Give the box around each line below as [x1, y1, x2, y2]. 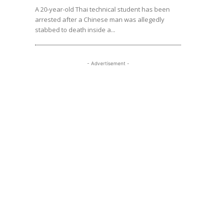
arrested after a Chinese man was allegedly [35, 15, 164, 24]
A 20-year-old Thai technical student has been [35, 5, 170, 14]
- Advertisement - [87, 60, 129, 67]
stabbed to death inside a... [35, 25, 115, 35]
